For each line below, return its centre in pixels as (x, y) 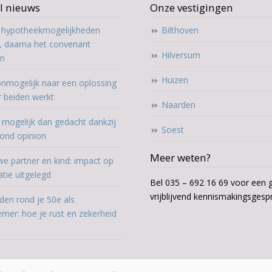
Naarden (179, 104)
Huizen (175, 80)
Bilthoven (180, 30)
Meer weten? (181, 157)
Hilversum (181, 55)
